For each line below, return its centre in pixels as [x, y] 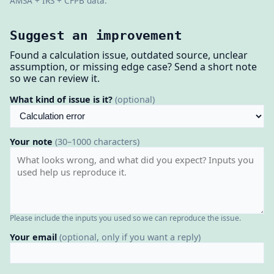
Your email [35, 237]
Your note [32, 142]
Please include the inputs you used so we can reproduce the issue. [125, 218]
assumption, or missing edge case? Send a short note [133, 67]
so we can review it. [55, 79]
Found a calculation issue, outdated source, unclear [129, 55]
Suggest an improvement [96, 35]
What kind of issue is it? [62, 100]
